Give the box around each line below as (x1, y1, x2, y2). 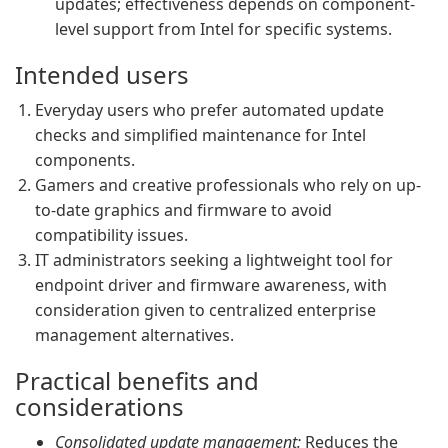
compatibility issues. (35, 224, 188, 246)
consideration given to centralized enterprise (35, 299, 376, 321)
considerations (15, 390, 184, 423)
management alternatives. (35, 324, 234, 346)
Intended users (15, 58, 189, 91)
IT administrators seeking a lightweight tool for (35, 249, 393, 271)
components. (35, 149, 135, 171)
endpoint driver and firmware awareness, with (35, 274, 387, 296)
